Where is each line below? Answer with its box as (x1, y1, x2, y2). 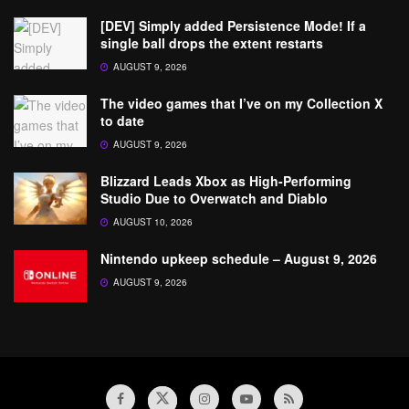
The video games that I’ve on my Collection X (100, 94, 383, 112)
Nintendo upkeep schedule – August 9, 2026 (100, 249, 377, 267)
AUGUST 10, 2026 (110, 215, 193, 228)
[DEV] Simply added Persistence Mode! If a (100, 16, 366, 35)
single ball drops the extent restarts (100, 34, 323, 52)
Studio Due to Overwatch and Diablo (100, 189, 328, 207)
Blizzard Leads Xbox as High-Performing (100, 172, 351, 190)
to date (100, 111, 144, 130)
